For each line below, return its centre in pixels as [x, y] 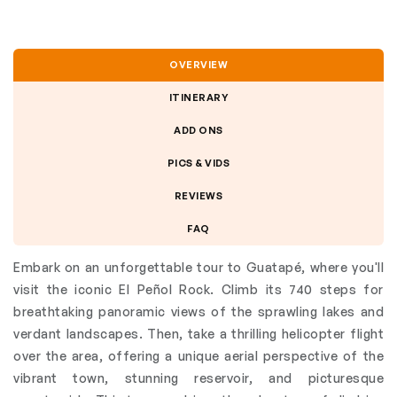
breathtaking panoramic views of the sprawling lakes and [198, 311]
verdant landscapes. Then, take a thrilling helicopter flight [198, 333]
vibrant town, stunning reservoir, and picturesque [198, 378]
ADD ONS [198, 130]
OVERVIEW [198, 64]
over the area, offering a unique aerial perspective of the [198, 355]
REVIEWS [198, 195]
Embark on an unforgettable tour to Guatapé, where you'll [198, 267]
